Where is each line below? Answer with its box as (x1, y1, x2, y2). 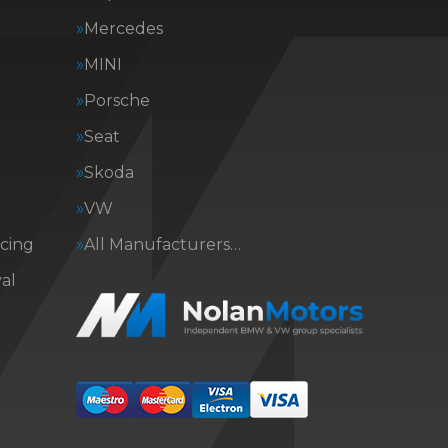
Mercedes (84, 19, 163, 38)
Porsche (84, 91, 150, 110)
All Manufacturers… (84, 235, 241, 254)
